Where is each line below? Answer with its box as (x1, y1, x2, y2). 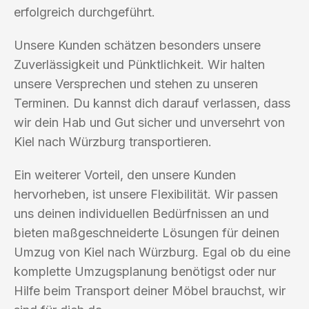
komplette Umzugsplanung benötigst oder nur (14, 263, 276, 279)
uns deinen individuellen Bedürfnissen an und (14, 206, 269, 221)
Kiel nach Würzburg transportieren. (14, 134, 212, 149)
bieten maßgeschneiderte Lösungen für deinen (14, 225, 279, 240)
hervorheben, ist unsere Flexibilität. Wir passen (14, 186, 278, 201)
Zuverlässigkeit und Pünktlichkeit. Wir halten (14, 57, 265, 72)
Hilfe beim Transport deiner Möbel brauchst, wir (14, 283, 286, 298)
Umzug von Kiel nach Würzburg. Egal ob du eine (14, 244, 290, 259)
